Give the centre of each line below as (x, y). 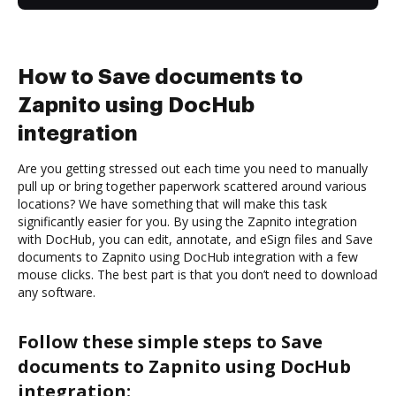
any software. (57, 292)
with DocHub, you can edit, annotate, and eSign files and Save (195, 239)
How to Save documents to (160, 76)
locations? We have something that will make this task (172, 203)
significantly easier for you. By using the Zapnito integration (187, 221)
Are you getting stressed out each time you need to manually (193, 168)
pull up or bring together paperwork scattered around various (192, 186)
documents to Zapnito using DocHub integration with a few (188, 256)
